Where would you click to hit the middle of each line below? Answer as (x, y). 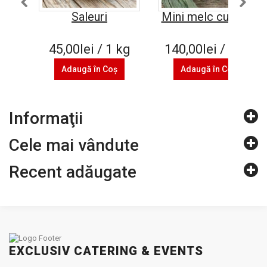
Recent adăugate (73, 172)
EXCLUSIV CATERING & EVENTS (106, 251)
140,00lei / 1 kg (209, 49)
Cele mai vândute (74, 145)
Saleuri (89, 17)
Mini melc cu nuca (209, 17)
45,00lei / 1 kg (89, 49)
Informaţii (46, 118)
